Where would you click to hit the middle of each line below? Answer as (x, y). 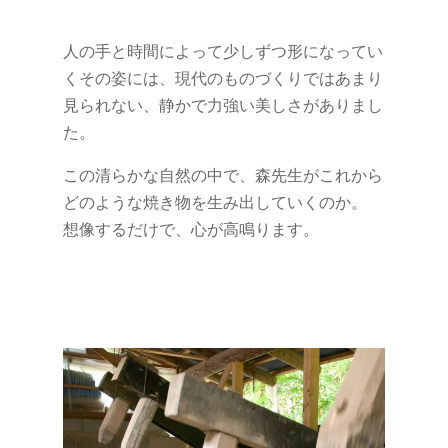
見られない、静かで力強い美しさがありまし (222, 104)
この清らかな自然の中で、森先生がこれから (222, 174)
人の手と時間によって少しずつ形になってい (222, 50)
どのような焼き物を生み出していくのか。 (214, 201)
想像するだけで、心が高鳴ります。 (190, 228)
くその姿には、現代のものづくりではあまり (222, 77)
